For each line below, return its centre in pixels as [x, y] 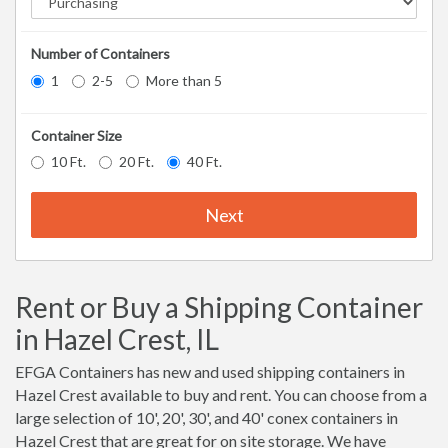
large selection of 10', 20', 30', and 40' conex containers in [206, 418]
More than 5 [184, 80]
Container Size [76, 135]
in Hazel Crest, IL [117, 339]
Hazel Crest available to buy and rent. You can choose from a [221, 395]
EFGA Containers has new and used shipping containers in [210, 372]
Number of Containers [100, 54]
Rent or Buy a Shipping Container [219, 307]
